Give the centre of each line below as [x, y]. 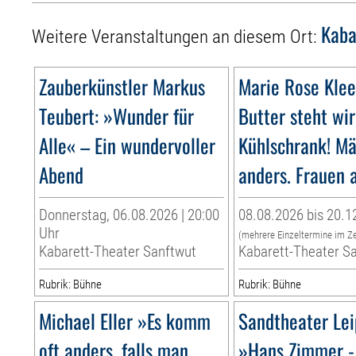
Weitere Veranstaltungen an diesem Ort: [177, 37]
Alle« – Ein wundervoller [128, 145]
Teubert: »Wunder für [117, 116]
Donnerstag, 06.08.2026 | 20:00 [130, 215]
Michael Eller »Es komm [125, 321]
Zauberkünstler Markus [122, 87]
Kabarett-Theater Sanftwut [118, 252]
